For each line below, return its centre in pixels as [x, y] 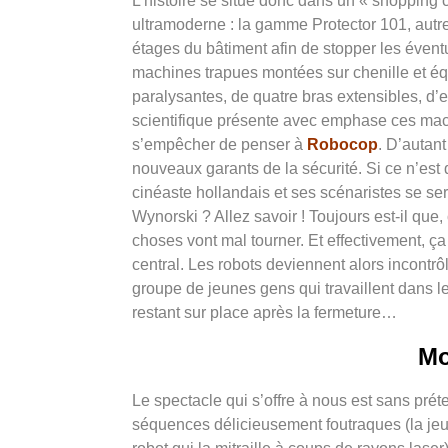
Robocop [342, 145]
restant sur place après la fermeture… [264, 313]
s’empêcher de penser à [219, 145]
